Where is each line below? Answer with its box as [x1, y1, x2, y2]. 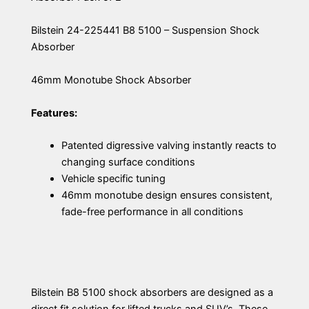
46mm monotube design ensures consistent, [61, 189, 272, 202]
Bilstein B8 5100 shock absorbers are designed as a [31, 286, 273, 299]
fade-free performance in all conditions [61, 206, 243, 219]
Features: [31, 106, 77, 119]
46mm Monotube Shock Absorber [31, 73, 191, 86]
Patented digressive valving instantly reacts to [61, 139, 277, 152]
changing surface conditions [61, 156, 195, 169]
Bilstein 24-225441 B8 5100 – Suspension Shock [31, 23, 259, 37]
